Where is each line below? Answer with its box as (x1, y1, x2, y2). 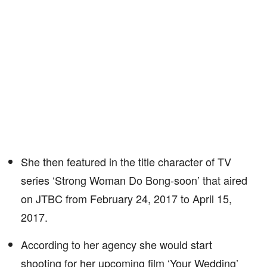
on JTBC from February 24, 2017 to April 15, (21, 191, 232, 206)
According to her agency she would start (21, 237, 212, 252)
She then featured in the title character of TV (21, 154, 231, 169)
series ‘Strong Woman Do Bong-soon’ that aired (21, 172, 247, 188)
